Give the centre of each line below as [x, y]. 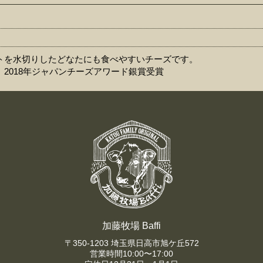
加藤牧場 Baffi [131, 225]
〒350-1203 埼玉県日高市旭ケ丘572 [131, 243]
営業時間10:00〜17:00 [131, 253]
